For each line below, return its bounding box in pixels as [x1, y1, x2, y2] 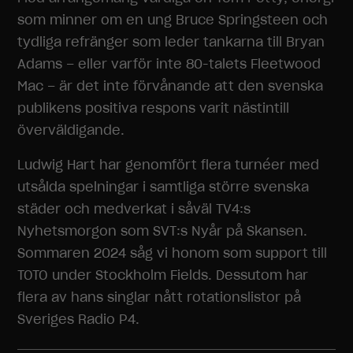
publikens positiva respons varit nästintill [17, 99, 290, 116]
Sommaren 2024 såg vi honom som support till [17, 244, 328, 261]
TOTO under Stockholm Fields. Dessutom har [17, 266, 309, 283]
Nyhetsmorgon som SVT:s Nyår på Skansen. [17, 222, 308, 239]
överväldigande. [17, 121, 125, 138]
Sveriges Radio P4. [17, 310, 140, 327]
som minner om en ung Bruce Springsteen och [17, 11, 329, 28]
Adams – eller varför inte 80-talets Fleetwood [17, 55, 321, 72]
